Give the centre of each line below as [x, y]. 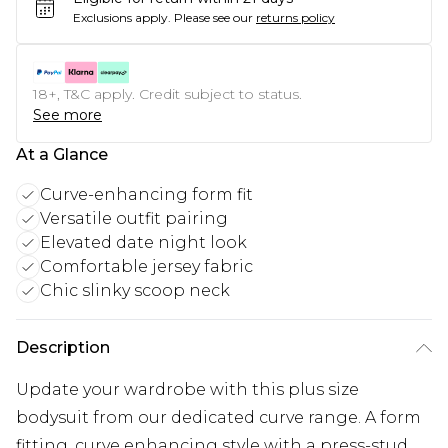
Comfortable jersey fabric [146, 267]
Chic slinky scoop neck [135, 291]
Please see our [213, 18]
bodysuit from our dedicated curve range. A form [218, 418]
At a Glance [62, 155]
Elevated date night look [143, 243]
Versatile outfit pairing [134, 219]
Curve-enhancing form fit [146, 195]
